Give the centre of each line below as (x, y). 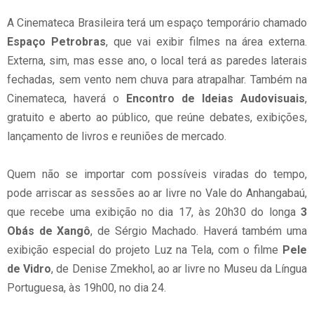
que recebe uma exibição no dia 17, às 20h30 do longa (154, 212)
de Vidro (29, 269)
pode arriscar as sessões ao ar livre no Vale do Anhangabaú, (157, 193)
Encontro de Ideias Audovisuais (216, 98)
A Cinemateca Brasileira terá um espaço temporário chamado (157, 23)
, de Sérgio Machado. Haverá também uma (199, 231)
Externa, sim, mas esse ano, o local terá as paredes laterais (157, 61)
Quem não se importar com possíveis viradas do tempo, (157, 174)
